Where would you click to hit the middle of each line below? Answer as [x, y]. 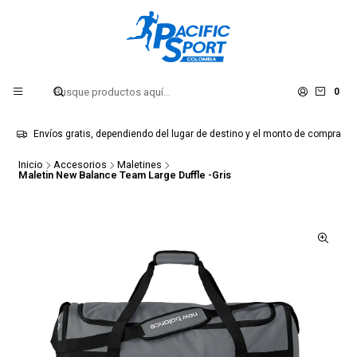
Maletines [139, 165]
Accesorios [80, 165]
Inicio [30, 165]
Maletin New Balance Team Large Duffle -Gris [124, 175]
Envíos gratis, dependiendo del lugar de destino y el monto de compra [187, 134]
